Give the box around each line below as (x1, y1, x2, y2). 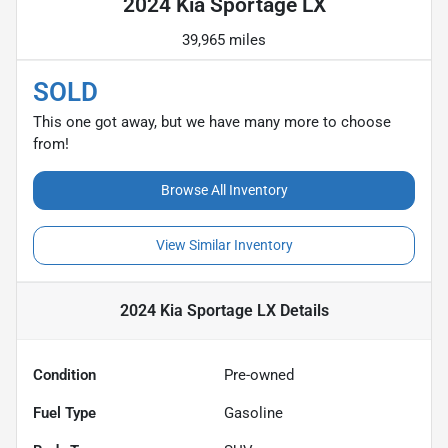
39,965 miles (182, 30, 266, 49)
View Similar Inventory (155, 236, 293, 253)
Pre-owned (224, 365, 294, 384)
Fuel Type (33, 403, 96, 422)
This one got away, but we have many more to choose (33, 112, 391, 131)
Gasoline (224, 403, 283, 422)
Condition (33, 365, 96, 384)
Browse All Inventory (160, 181, 288, 198)
